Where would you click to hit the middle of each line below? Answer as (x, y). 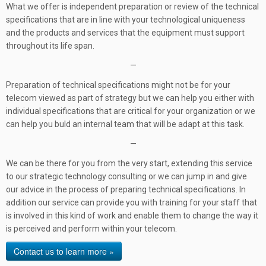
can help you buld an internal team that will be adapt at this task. (125, 124)
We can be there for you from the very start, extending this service (129, 164)
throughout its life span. (50, 46)
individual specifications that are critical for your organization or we (131, 111)
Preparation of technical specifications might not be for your (118, 85)
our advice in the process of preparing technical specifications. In (126, 190)
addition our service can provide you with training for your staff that (132, 203)
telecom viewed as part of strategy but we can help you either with (130, 98)
